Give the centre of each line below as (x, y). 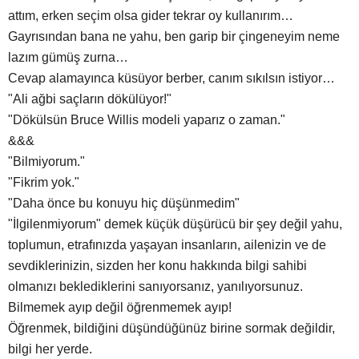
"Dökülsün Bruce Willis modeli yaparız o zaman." (147, 120)
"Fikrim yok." (44, 183)
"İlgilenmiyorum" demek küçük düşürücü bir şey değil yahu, (175, 224)
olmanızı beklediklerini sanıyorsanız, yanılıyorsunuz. (155, 287)
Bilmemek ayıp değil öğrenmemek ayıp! (120, 308)
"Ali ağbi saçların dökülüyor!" (90, 99)
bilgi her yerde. (50, 349)
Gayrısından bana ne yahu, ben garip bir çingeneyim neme (174, 37)
